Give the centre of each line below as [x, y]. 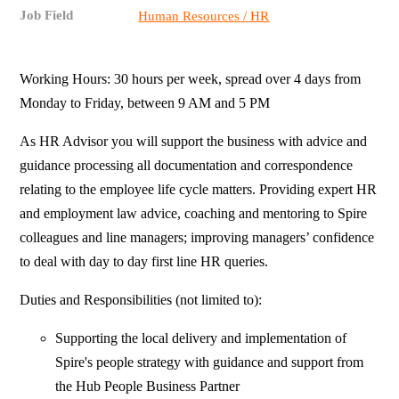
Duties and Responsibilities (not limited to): [141, 300]
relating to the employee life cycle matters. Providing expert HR [199, 190]
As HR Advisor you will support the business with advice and [194, 142]
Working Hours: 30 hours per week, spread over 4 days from [191, 79]
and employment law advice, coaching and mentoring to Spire [194, 214]
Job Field [47, 16]
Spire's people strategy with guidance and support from [210, 362]
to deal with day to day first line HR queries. [148, 262]
